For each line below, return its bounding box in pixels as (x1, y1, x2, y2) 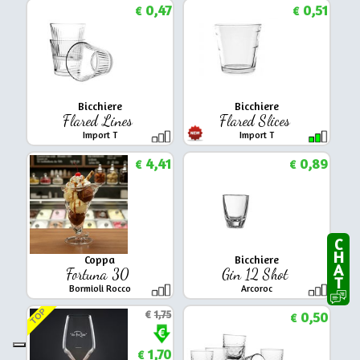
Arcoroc (240, 282, 272, 294)
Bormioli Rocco (68, 282, 131, 294)
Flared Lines (63, 111, 137, 129)
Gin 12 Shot (221, 264, 292, 283)
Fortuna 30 (66, 264, 134, 283)
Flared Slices (219, 111, 294, 129)
